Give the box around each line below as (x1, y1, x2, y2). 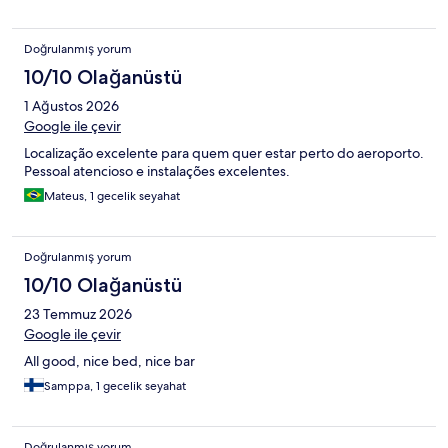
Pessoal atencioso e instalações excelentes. (24, 161, 290, 180)
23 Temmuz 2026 (24, 304, 132, 323)
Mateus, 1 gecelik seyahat (44, 187, 180, 204)
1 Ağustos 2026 (24, 96, 119, 115)
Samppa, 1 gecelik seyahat (44, 377, 186, 394)
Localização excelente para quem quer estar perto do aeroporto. (24, 143, 424, 162)
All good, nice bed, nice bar (24, 351, 195, 370)
